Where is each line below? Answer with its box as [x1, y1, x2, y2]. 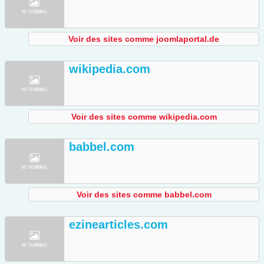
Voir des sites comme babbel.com [76, 190, 212, 200]
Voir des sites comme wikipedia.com [71, 112, 217, 122]
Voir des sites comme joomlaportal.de [68, 34, 219, 44]
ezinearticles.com [69, 218, 168, 232]
